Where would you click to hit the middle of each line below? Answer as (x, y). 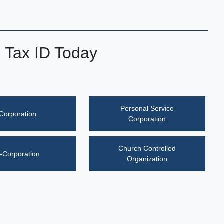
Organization (147, 159)
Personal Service (147, 108)
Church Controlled (147, 148)
